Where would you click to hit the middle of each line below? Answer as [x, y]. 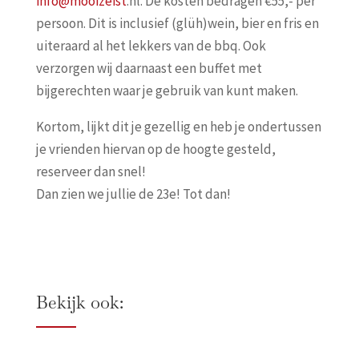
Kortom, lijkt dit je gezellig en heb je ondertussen [178, 126]
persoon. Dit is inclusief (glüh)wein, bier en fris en [177, 23]
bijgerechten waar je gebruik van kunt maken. [168, 90]
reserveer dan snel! [91, 171]
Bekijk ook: [79, 302]
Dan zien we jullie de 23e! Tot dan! [133, 194]
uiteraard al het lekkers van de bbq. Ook [151, 45]
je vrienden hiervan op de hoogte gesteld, [155, 149]
